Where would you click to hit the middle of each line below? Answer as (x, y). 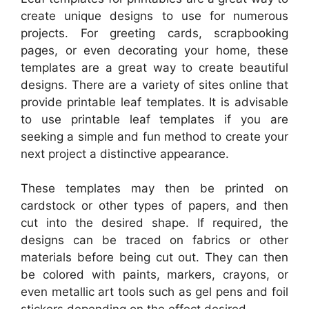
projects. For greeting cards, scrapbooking (154, 33)
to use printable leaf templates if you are (154, 119)
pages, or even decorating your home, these (154, 50)
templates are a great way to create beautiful (154, 67)
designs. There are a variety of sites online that (154, 84)
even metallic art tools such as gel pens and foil (154, 292)
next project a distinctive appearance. (125, 153)
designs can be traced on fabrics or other (154, 240)
